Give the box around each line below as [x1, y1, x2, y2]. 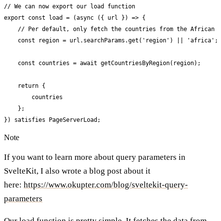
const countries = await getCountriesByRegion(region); [4, 59, 201, 67]
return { [4, 82, 45, 89]
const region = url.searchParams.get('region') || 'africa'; [4, 37, 218, 44]
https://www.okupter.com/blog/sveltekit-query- [24, 180, 188, 189]
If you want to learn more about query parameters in [4, 152, 185, 162]
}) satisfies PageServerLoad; [4, 116, 101, 123]
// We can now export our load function [4, 2, 135, 10]
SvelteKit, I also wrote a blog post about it [4, 166, 150, 176]
